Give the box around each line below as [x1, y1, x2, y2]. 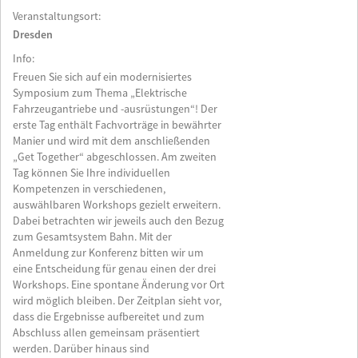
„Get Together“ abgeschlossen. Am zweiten [13, 150, 217, 165]
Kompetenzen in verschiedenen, [13, 182, 165, 197]
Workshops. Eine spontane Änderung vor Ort [13, 278, 225, 292]
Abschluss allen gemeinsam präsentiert [13, 326, 200, 340]
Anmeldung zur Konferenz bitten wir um [13, 246, 204, 261]
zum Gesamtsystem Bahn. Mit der [13, 230, 172, 245]
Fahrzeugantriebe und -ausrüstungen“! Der [13, 102, 217, 117]
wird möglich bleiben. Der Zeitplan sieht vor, [13, 294, 221, 308]
